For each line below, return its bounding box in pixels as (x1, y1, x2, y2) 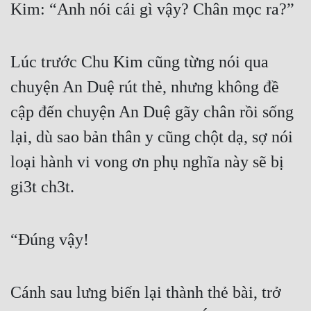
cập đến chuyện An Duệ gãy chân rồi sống (10, 103, 294, 121)
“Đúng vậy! (10, 230, 89, 249)
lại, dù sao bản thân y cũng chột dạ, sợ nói (10, 128, 293, 146)
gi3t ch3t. (10, 178, 74, 196)
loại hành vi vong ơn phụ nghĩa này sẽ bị (10, 153, 284, 171)
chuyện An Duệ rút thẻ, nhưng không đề (10, 78, 279, 96)
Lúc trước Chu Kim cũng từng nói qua (10, 53, 269, 72)
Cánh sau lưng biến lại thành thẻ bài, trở (10, 283, 281, 302)
